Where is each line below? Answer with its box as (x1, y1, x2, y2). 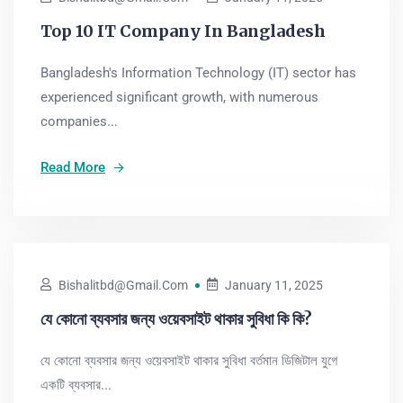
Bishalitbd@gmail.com (58, 278, 188, 292)
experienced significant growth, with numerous (40, 89, 318, 105)
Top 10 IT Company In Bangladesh (40, 21, 326, 41)
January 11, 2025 (225, 278, 323, 292)
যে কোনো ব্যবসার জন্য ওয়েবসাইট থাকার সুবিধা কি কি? (40, 309, 312, 329)
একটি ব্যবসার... (40, 377, 112, 393)
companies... (40, 113, 118, 130)
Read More (40, 159, 105, 175)
